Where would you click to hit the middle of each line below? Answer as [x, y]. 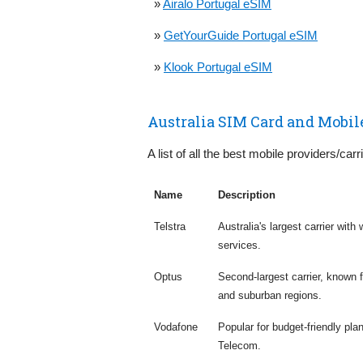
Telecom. [239, 345]
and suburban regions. [270, 295]
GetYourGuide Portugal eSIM [241, 35]
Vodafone [176, 327]
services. [239, 245]
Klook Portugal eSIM [218, 66]
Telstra [170, 226]
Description [247, 194]
